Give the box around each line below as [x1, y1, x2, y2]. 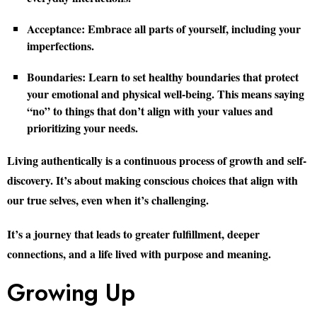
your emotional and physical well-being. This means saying [27, 86, 304, 102]
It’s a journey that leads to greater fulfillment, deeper [7, 226, 260, 242]
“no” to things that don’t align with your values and [27, 103, 273, 119]
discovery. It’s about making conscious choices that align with [7, 172, 298, 188]
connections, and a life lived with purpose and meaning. [7, 246, 271, 262]
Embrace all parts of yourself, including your [85, 21, 301, 37]
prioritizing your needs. [27, 120, 138, 136]
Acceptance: [27, 21, 85, 37]
